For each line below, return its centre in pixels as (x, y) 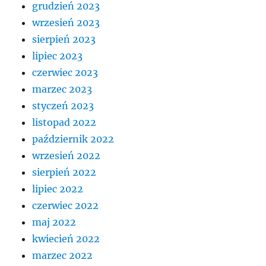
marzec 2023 (62, 89)
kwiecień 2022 (66, 239)
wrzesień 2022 (66, 156)
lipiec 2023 (58, 56)
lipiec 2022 (58, 189)
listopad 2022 (64, 123)
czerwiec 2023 (65, 73)
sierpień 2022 (64, 172)
